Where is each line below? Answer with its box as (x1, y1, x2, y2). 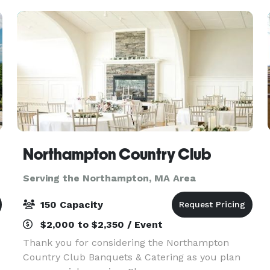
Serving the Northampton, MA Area (22, 172, 196, 184)
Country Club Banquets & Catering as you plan (22, 251, 240, 263)
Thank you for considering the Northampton (22, 237, 229, 248)
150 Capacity (37, 199, 103, 210)
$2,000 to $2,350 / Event (37, 219, 163, 230)
